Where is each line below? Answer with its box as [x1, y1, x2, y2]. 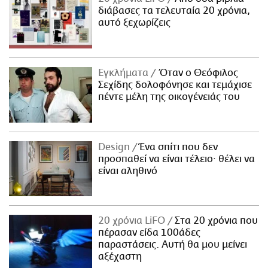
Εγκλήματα [98, 67, 151, 78]
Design [98, 141, 133, 153]
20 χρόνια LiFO [98, 215, 168, 227]
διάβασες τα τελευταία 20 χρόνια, [98, 5, 251, 16]
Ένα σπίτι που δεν [137, 141, 218, 153]
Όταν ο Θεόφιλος [156, 67, 239, 78]
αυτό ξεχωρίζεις [98, 17, 171, 28]
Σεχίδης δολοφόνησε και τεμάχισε [98, 79, 252, 90]
